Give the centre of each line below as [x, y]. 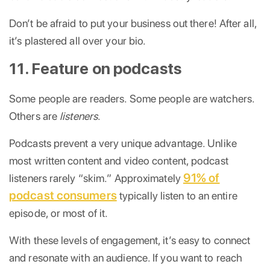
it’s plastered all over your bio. [78, 40]
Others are [35, 116]
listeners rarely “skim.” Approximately [96, 178]
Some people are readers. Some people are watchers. [132, 98]
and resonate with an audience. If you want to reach [126, 257]
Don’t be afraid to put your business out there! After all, [133, 23]
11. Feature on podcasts [95, 68]
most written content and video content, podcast [119, 160]
